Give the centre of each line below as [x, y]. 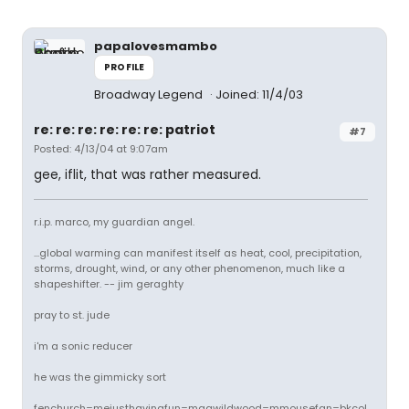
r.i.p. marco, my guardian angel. [114, 222]
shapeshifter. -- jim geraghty [109, 284]
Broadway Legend [150, 94]
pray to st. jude [72, 315]
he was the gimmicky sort [100, 377]
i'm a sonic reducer [83, 346]
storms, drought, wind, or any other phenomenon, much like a [189, 268]
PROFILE [125, 67]
